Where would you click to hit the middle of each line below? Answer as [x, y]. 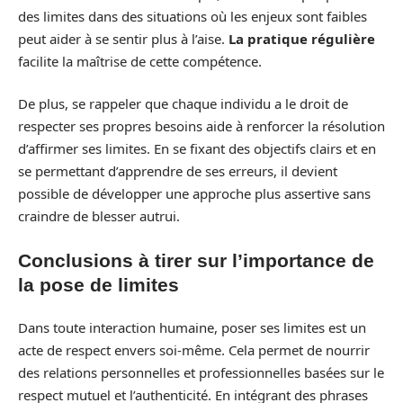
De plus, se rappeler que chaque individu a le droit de [183, 103]
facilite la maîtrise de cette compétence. [140, 61]
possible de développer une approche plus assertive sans [194, 193]
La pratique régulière [302, 38]
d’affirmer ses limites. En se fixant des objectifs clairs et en [197, 148]
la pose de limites [99, 284]
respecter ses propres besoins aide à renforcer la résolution [201, 126]
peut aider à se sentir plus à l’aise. [123, 38]
